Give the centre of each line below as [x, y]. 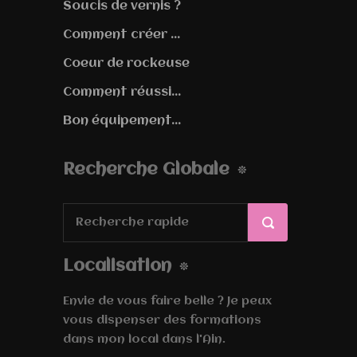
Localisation [117, 266]
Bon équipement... [122, 121]
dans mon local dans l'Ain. [144, 339]
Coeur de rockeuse [126, 63]
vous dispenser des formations [162, 320]
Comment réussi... [122, 92]
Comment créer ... [122, 35]
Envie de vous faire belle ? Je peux [167, 301]
